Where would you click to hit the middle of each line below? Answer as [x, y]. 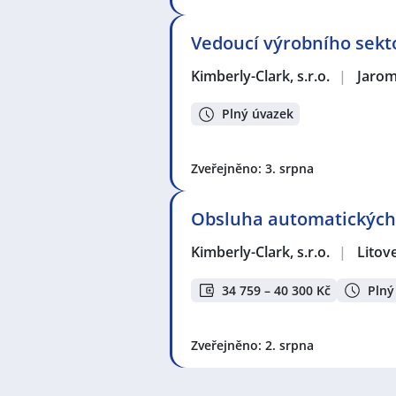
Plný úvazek [258, 114]
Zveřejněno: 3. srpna [252, 169]
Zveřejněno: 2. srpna [252, 345]
